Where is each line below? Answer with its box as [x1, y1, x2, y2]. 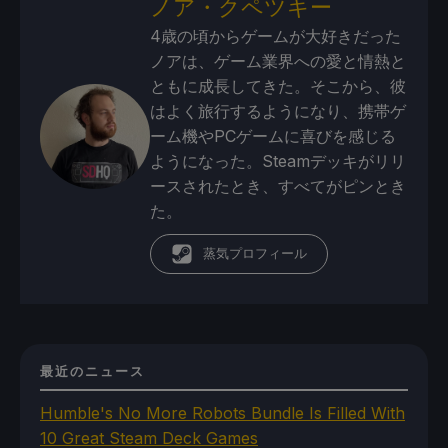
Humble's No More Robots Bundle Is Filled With [40, 402, 405, 423]
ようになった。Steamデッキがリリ [150, 150, 407, 171]
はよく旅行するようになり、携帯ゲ [150, 100, 407, 121]
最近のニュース [40, 362, 145, 380]
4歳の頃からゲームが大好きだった [150, 25, 402, 46]
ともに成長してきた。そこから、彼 [150, 75, 407, 96]
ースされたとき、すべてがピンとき [150, 175, 407, 196]
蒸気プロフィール [203, 245, 308, 261]
